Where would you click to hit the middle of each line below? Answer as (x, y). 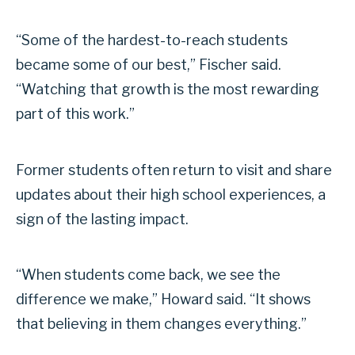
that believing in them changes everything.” (161, 324)
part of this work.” (75, 114)
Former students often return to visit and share (174, 170)
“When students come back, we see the (148, 275)
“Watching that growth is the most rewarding (168, 90)
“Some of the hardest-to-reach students (152, 40)
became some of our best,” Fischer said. (149, 65)
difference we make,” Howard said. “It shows (163, 300)
